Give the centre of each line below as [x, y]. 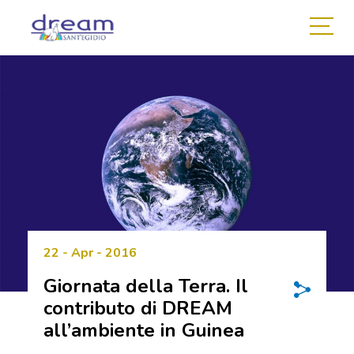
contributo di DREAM [138, 308]
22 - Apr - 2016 [90, 252]
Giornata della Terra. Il [146, 286]
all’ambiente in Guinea [144, 330]
